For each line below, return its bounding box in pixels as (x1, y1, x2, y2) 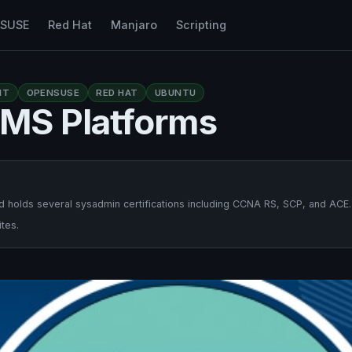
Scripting (175, 18, 226, 31)
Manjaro (110, 18, 157, 31)
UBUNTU (154, 86, 196, 98)
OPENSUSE (26, 86, 80, 98)
